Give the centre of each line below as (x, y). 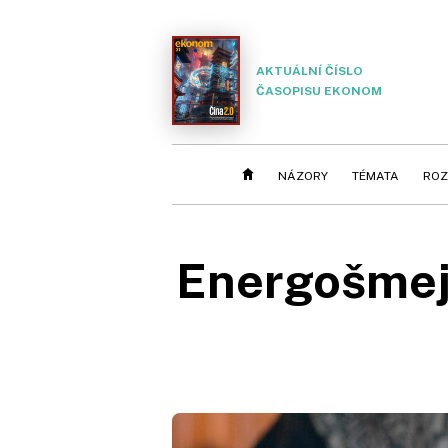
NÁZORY (303, 176)
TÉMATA (375, 176)
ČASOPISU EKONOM (319, 90)
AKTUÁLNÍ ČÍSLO (309, 70)
